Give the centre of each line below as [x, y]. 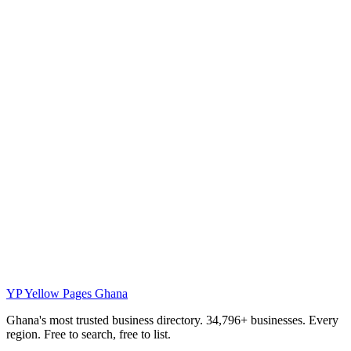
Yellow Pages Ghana [76, 294]
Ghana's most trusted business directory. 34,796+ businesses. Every [172, 320]
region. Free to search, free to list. [89, 335]
